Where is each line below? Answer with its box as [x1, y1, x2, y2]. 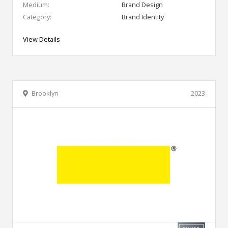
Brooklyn [32, 88, 59, 98]
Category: [23, 12, 51, 21]
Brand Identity [122, 12, 164, 21]
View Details [23, 34, 60, 44]
